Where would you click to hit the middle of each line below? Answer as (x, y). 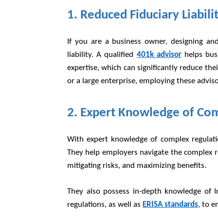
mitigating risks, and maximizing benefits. (138, 166)
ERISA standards (170, 205)
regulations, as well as (105, 205)
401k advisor (159, 55)
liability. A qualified (102, 55)
